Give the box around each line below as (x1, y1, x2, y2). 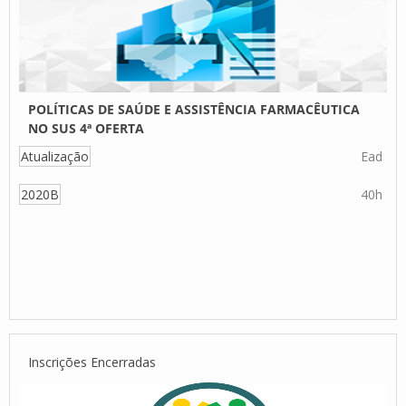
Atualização (21, 148, 89, 165)
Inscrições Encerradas (28, 353, 156, 371)
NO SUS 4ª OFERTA (28, 120, 144, 137)
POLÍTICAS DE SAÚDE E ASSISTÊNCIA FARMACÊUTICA (28, 101, 360, 118)
